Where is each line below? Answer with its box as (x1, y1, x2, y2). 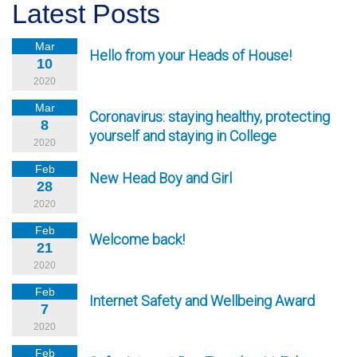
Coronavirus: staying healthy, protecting (89, 108, 330, 125)
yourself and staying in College (89, 127, 277, 144)
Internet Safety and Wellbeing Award (89, 292, 315, 309)
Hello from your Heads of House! (89, 47, 292, 64)
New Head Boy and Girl (89, 170, 232, 186)
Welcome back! (89, 231, 185, 248)
